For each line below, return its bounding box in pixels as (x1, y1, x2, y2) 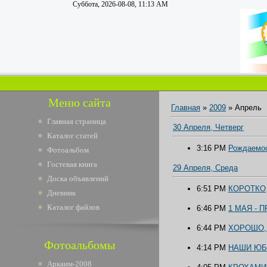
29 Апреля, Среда (173, 163, 238, 172)
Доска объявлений (47, 174, 108, 183)
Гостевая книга (47, 160, 97, 169)
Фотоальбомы (44, 238, 115, 252)
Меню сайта (48, 96, 111, 109)
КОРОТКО (228, 184, 266, 193)
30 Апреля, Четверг (173, 123, 244, 132)
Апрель (235, 103, 262, 112)
